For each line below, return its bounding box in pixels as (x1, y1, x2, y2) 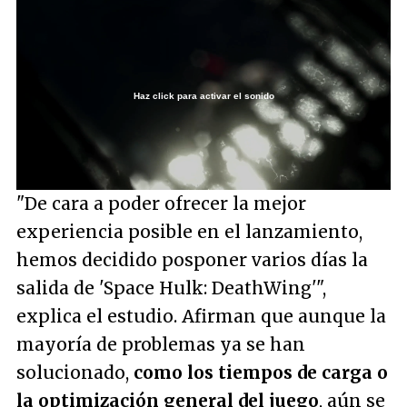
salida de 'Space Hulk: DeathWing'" (16, 276, 323, 299)
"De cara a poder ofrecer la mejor (16, 192, 306, 214)
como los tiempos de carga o (134, 361, 388, 383)
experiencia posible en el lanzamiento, (16, 220, 362, 243)
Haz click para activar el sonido (133, 90, 274, 101)
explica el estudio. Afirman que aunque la (16, 304, 386, 327)
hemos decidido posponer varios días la (16, 248, 368, 271)
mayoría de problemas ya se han (16, 333, 305, 355)
